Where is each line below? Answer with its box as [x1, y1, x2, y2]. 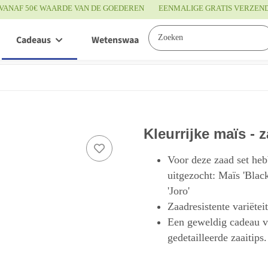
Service [222, 33, 252, 47]
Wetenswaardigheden [92, 33, 181, 47]
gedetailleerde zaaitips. [167, 231, 267, 243]
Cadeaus [16, 33, 51, 47]
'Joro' [167, 184, 190, 197]
